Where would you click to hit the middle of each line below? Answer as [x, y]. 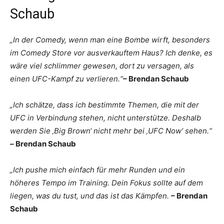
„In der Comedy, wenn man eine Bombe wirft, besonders [110, 40]
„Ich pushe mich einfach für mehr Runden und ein [97, 170]
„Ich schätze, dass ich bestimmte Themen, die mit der [104, 105]
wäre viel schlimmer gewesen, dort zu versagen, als [102, 66]
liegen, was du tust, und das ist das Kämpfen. [90, 196]
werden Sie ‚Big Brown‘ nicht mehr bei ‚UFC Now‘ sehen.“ [111, 131]
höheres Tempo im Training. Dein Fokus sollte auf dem [106, 183]
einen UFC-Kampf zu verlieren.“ [66, 79]
